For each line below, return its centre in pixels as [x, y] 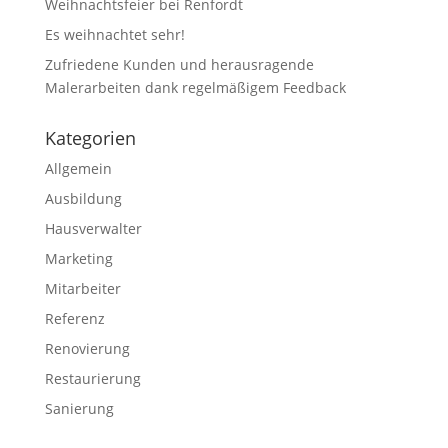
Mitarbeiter [82, 288]
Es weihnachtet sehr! [114, 34]
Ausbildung [83, 198]
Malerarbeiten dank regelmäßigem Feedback [195, 87]
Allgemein [78, 168]
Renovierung [87, 348]
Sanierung [79, 408]
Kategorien [90, 138]
